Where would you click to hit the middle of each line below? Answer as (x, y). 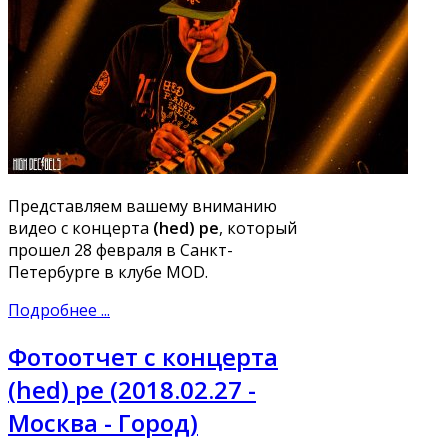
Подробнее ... (59, 309)
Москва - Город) (103, 423)
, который (258, 227)
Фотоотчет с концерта (143, 357)
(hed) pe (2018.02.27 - (132, 390)
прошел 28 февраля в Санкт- (120, 249)
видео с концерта (80, 227)
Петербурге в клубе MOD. (108, 271)
